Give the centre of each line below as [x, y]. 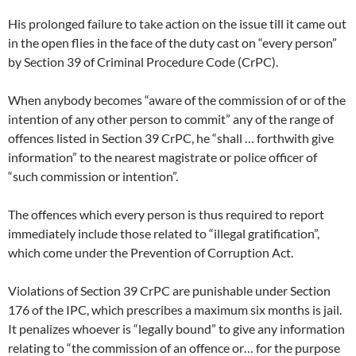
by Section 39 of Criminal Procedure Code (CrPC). [143, 62]
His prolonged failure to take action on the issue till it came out [177, 24]
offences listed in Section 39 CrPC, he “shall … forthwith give [171, 138]
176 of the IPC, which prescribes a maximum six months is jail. [175, 310]
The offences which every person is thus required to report [166, 215]
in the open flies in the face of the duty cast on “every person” [172, 43]
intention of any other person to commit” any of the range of [171, 119]
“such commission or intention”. [93, 176]
